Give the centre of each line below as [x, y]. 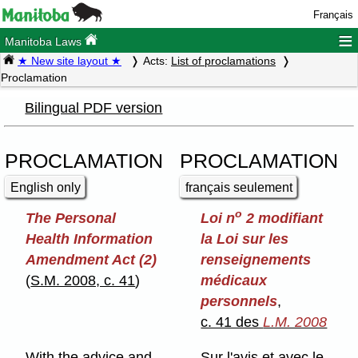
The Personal [71, 219]
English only [46, 187]
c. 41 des [232, 322]
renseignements [256, 260]
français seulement [239, 187]
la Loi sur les [245, 239]
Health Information [89, 239]
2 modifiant [283, 219]
